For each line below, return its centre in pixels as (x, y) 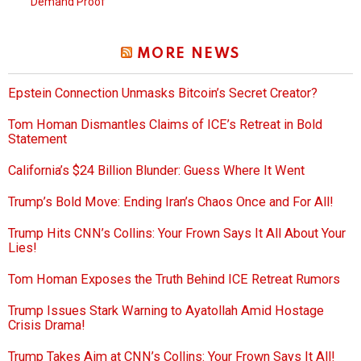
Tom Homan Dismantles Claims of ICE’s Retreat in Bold (165, 125)
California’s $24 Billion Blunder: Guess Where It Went (156, 171)
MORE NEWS (188, 54)
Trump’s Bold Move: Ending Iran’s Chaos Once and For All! (171, 202)
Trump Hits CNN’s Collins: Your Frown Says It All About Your (177, 234)
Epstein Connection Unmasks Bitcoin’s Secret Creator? (163, 93)
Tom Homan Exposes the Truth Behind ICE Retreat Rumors (174, 280)
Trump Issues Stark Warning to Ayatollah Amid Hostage (166, 311)
